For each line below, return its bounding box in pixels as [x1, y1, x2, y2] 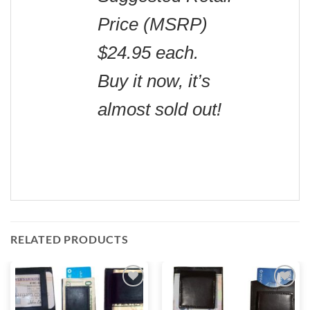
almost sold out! [98, 100, 221, 120]
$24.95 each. [98, 43, 199, 63]
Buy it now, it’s [98, 71, 210, 91]
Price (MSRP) [98, 15, 208, 35]
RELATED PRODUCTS [10, 232, 129, 246]
